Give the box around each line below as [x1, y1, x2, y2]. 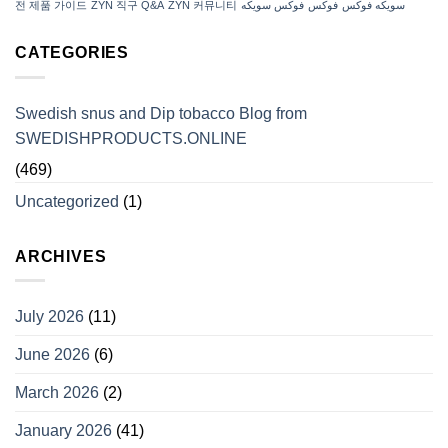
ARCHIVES [15, 247, 107, 265]
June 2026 [15, 346, 90, 364]
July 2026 [15, 308, 84, 326]
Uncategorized [15, 192, 119, 210]
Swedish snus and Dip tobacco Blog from [15, 104, 307, 122]
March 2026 [15, 384, 99, 402]
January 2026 [15, 422, 112, 440]
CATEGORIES [15, 44, 129, 62]
